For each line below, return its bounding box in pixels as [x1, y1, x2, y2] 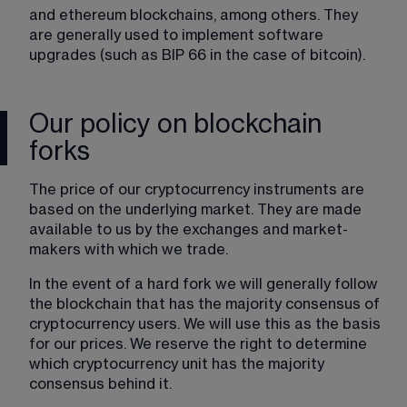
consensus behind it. [29, 376, 175, 392]
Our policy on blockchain [29, 111, 322, 137]
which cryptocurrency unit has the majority [29, 356, 328, 372]
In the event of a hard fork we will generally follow [29, 276, 382, 292]
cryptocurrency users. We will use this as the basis [29, 316, 384, 332]
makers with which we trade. [29, 242, 228, 257]
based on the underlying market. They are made [29, 202, 365, 217]
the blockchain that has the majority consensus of [29, 296, 383, 312]
